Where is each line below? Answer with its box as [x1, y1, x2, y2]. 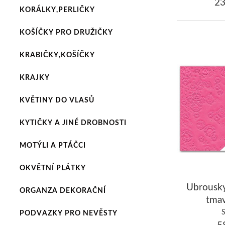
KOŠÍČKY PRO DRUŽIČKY [19, 28, 113, 36]
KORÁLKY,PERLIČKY [19, 5, 95, 14]
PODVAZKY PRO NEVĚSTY [19, 208, 118, 217]
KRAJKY [19, 73, 50, 81]
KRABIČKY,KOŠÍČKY [19, 50, 95, 59]
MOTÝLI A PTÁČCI [19, 141, 86, 149]
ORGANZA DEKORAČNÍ [19, 186, 106, 194]
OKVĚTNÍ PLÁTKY [19, 163, 86, 172]
